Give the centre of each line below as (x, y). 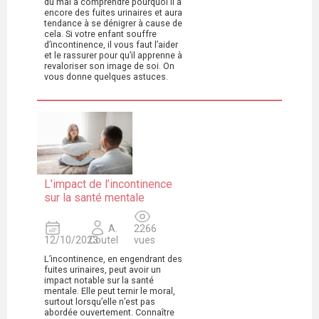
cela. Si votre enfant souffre (100, 33)
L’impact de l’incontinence (108, 184)
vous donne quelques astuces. (106, 76)
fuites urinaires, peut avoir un (103, 270)
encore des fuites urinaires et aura (113, 12)
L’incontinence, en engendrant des (113, 259)
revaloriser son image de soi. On (109, 66)
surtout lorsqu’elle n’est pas (100, 302)
